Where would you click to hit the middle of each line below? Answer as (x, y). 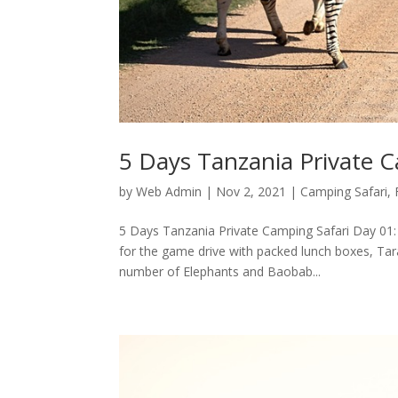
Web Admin (169, 191)
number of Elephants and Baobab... (220, 271)
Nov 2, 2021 (251, 191)
